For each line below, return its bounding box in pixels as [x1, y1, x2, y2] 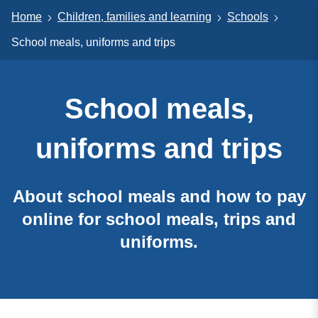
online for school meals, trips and [22, 209, 296, 229]
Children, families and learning [57, 11, 212, 23]
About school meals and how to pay [12, 186, 306, 206]
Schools [227, 11, 268, 23]
